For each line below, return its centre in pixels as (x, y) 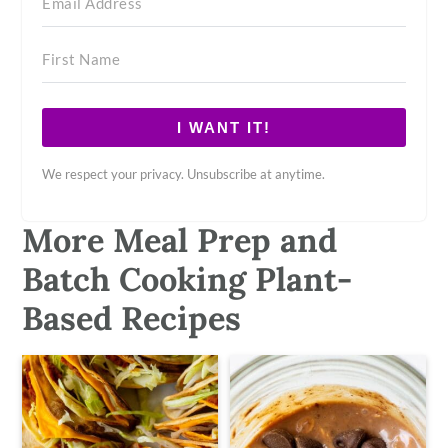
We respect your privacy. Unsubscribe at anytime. (184, 173)
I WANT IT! (224, 127)
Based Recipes (132, 317)
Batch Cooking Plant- (187, 278)
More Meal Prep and (180, 239)
